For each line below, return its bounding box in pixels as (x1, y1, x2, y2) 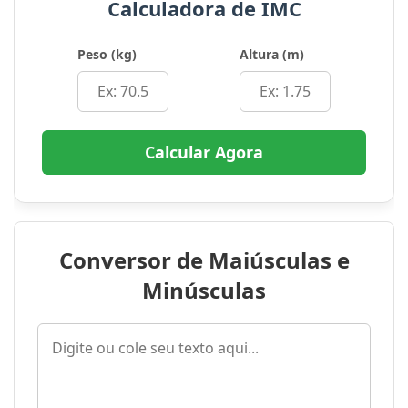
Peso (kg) (77, 46, 137, 64)
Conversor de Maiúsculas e (58, 245, 350, 276)
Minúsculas (142, 275, 266, 306)
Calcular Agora (145, 141, 263, 164)
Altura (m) (240, 46, 304, 64)
